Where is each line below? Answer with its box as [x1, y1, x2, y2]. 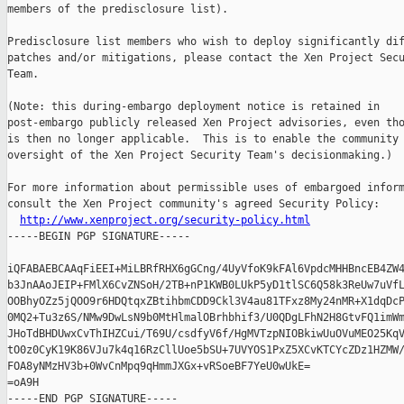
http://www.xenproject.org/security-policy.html [20, 214, 310, 227]
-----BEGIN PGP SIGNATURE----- [7, 230, 190, 243]
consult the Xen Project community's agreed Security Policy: [7, 197, 380, 211]
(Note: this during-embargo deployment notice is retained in [7, 100, 380, 114]
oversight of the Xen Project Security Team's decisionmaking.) [7, 149, 392, 162]
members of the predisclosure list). [7, 3, 228, 16]
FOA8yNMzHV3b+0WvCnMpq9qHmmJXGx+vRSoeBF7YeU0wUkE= [7, 360, 310, 373]
